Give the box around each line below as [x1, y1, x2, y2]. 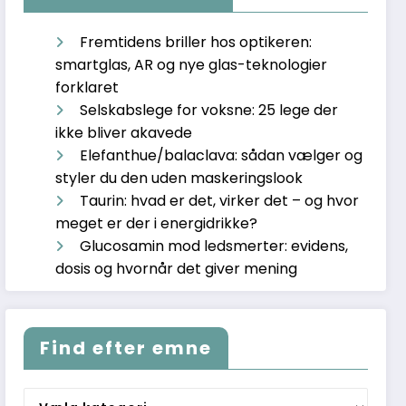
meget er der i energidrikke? [55, 213, 258, 235]
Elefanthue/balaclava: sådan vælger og [80, 145, 363, 167]
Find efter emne [40, 334, 213, 361]
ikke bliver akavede [55, 122, 193, 144]
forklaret [55, 77, 120, 99]
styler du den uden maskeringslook [55, 168, 304, 189]
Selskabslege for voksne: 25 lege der [80, 100, 339, 121]
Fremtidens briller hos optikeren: [80, 32, 313, 53]
